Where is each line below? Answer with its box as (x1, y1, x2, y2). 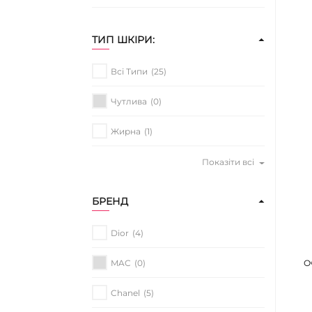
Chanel (111, 287, 140, 298)
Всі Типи (111, 65, 148, 77)
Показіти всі (201, 157, 254, 168)
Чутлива (111, 95, 147, 107)
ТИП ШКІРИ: (92, 33, 155, 47)
